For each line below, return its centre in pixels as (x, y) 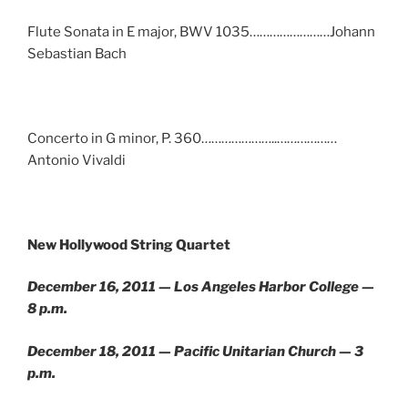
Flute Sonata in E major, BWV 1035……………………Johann (201, 31)
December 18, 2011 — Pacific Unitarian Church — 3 (195, 351)
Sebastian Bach (77, 53)
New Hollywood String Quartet (129, 245)
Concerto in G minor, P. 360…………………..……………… (182, 138)
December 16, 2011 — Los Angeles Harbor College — (201, 287)
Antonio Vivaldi (76, 160)
